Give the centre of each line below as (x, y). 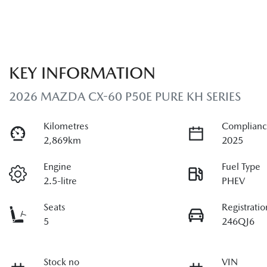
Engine (58, 166)
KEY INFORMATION (82, 72)
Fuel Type (241, 166)
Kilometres (66, 126)
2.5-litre (60, 181)
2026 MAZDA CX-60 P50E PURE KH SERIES (125, 96)
